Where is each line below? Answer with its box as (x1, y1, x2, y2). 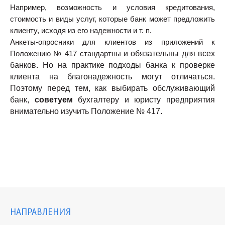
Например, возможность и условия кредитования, (10, 4, 215, 12)
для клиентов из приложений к (74, 38, 215, 47)
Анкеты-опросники (10, 38, 74, 47)
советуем (34, 95, 73, 104)
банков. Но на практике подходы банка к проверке (10, 61, 215, 70)
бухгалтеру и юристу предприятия (72, 95, 215, 104)
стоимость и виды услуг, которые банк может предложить (10, 15, 215, 24)
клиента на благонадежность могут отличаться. (10, 72, 215, 81)
